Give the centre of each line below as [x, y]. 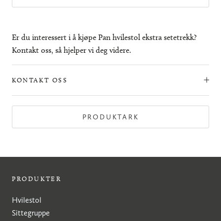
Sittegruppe [31, 213]
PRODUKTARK [110, 117]
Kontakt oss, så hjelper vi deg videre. [72, 50]
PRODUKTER [37, 178]
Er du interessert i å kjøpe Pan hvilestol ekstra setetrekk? [104, 37]
